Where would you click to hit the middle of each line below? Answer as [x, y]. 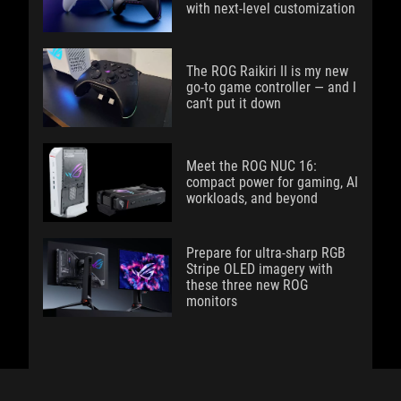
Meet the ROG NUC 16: [252, 166]
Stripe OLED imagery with [260, 269]
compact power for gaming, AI [272, 182]
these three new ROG [247, 285]
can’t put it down [234, 103]
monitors [212, 301]
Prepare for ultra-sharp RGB [266, 253]
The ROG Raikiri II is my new [267, 71]
